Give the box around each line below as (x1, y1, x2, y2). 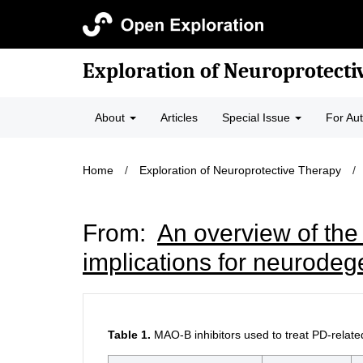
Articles (160, 111, 198, 124)
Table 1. (108, 328, 151, 341)
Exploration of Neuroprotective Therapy (139, 164, 341, 177)
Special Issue (222, 111, 293, 124)
